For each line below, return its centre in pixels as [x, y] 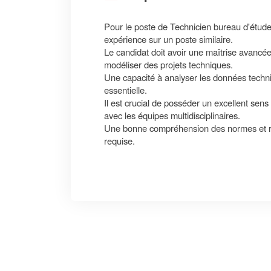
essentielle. [126, 90]
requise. [119, 141]
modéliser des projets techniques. [168, 64]
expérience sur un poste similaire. [168, 39]
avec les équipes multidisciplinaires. [172, 115]
